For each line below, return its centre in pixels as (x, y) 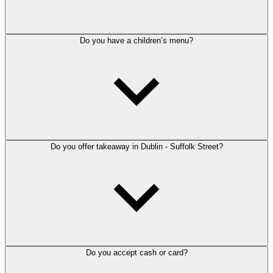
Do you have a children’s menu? (136, 40)
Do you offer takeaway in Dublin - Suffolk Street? (136, 146)
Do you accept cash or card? (136, 252)
